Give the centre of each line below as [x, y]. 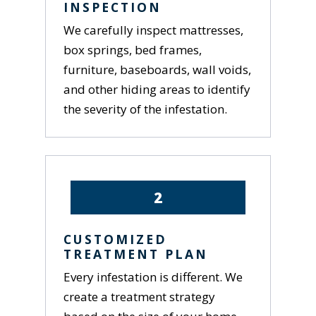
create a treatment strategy [140, 297]
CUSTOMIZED [116, 239]
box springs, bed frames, [133, 49]
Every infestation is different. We [153, 277]
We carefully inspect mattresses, [154, 30]
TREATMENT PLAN [136, 254]
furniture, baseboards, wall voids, [158, 69]
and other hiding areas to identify [157, 89]
